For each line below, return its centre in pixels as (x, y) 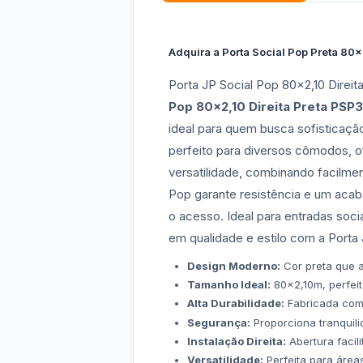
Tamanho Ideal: (228, 285)
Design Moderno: (233, 266)
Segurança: (218, 322)
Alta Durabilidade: (235, 303)
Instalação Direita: (236, 341)
